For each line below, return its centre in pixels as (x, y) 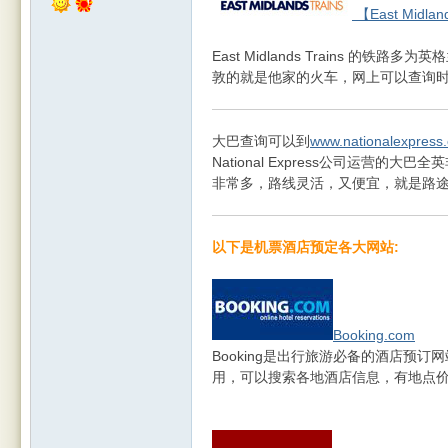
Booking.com (374, 335)
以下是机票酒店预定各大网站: (305, 247)
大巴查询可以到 (261, 141)
